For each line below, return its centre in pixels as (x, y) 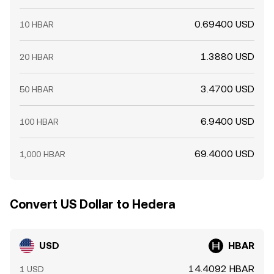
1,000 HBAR (43, 154)
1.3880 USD (228, 57)
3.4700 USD (228, 89)
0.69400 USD (224, 24)
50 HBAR (37, 89)
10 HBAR (37, 24)
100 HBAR (39, 122)
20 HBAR (37, 57)
